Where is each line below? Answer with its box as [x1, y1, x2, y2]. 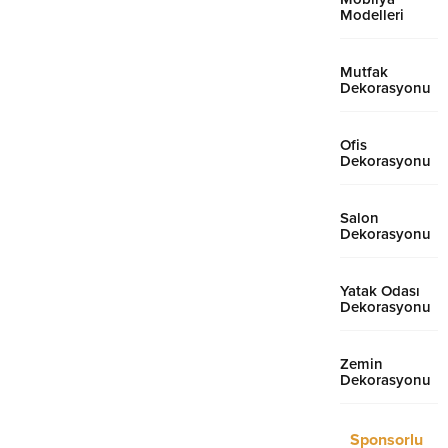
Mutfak [339, 62, 388, 81]
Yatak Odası [339, 281, 420, 300]
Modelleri [339, 5, 404, 24]
